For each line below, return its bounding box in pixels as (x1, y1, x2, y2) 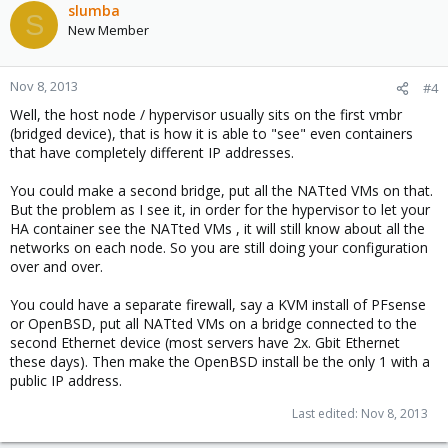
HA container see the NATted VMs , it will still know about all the (10, 219, 425, 238)
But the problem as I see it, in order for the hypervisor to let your (10, 200, 430, 219)
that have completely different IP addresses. (10, 143, 294, 162)
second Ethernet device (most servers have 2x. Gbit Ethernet (10, 333, 400, 352)
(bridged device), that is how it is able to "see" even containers (10, 124, 413, 143)
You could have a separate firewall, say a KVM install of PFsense (10, 295, 426, 314)
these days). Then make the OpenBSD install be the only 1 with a (10, 352, 430, 371)
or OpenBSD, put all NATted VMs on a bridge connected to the (10, 314, 417, 333)
